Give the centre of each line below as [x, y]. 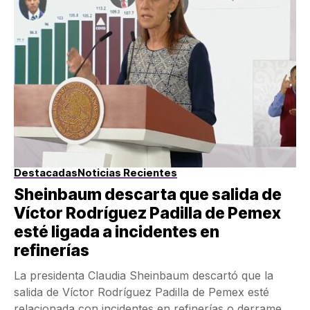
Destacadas [46, 173]
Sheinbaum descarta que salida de [148, 195]
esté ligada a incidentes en [117, 232]
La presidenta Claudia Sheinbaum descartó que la [144, 276]
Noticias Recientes [127, 173]
